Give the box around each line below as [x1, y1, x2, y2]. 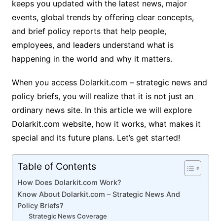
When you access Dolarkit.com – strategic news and [11, 77, 207, 87]
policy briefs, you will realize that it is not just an [11, 91, 193, 101]
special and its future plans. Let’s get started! [11, 132, 180, 143]
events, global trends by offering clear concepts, [11, 12, 194, 22]
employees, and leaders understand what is [11, 39, 174, 50]
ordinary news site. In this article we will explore [11, 105, 192, 115]
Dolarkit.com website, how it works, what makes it [11, 118, 201, 129]
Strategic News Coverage [28, 212, 109, 220]
